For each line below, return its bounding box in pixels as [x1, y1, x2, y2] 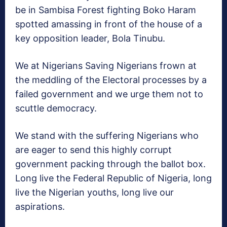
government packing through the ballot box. [15, 159, 206, 170]
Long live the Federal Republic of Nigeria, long [15, 173, 212, 184]
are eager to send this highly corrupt [15, 144, 172, 156]
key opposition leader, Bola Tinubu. [15, 33, 165, 44]
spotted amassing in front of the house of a [15, 19, 202, 30]
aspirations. [15, 201, 65, 212]
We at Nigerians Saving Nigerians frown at [15, 60, 197, 71]
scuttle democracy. [15, 103, 97, 114]
